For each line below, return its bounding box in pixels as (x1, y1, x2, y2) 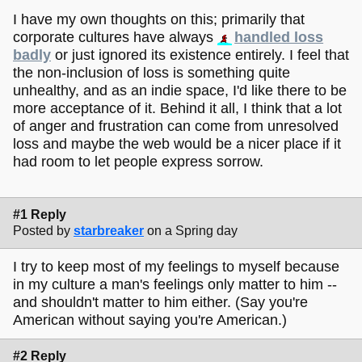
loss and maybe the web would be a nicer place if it (13, 135, 341, 152)
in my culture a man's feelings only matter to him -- (13, 276, 337, 293)
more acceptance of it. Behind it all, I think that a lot (13, 99, 342, 116)
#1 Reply (13, 207, 66, 221)
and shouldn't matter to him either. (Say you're (13, 294, 308, 311)
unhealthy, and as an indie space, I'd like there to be (13, 82, 347, 99)
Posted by (13, 223, 70, 238)
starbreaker (74, 223, 144, 238)
